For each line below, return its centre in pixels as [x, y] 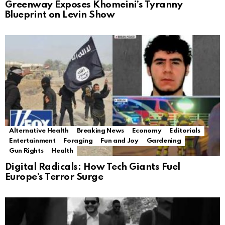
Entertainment [32, 141]
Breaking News [100, 131]
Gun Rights [26, 151]
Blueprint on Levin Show [60, 15]
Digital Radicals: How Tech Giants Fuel [93, 167]
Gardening [164, 141]
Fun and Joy [120, 141]
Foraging [78, 141]
